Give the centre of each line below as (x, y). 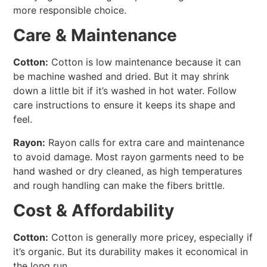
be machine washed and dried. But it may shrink (122, 77)
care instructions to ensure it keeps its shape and (125, 105)
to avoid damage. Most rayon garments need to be (129, 156)
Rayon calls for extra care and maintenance (145, 142)
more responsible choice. (70, 10)
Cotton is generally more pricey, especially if (151, 237)
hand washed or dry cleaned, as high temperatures (128, 171)
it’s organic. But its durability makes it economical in (131, 252)
